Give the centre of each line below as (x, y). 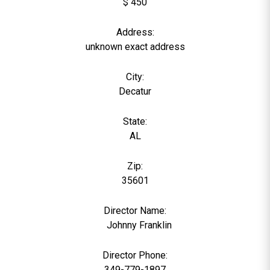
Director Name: (135, 211)
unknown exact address (135, 47)
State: (135, 121)
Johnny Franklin (139, 225)
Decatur (135, 91)
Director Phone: (135, 255)
